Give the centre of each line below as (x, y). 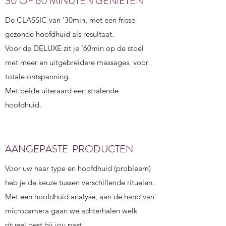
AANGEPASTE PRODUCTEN (69, 149)
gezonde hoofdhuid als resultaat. (60, 34)
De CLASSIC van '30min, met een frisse (70, 20)
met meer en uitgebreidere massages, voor (77, 62)
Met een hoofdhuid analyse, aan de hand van (80, 196)
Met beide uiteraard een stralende (62, 91)
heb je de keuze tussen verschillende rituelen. (80, 182)
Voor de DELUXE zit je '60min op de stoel (74, 48)
